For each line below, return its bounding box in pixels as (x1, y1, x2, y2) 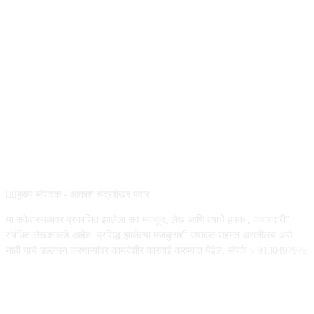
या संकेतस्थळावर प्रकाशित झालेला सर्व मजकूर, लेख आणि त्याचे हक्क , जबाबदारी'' (6, 214, 289, 226)
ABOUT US (125, 151, 189, 166)
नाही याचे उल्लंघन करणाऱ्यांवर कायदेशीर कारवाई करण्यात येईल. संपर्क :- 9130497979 (6, 245, 307, 257)
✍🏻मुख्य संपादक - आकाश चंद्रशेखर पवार (6, 189, 149, 200)
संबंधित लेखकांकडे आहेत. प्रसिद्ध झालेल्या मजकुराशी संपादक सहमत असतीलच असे (6, 230, 292, 241)
